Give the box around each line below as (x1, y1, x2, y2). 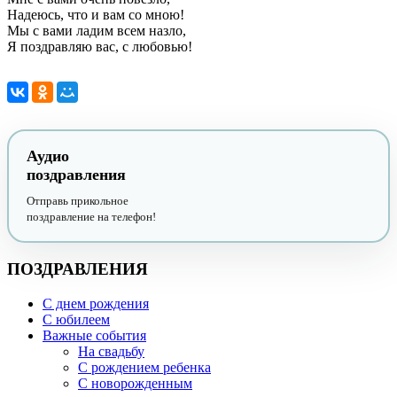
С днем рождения (43, 295, 149, 311)
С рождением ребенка (78, 359, 211, 375)
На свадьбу (78, 343, 144, 359)
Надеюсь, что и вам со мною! (7, 7, 184, 23)
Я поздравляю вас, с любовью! (7, 39, 192, 55)
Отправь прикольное (27, 194, 128, 208)
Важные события (43, 327, 146, 343)
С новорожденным (78, 375, 192, 391)
